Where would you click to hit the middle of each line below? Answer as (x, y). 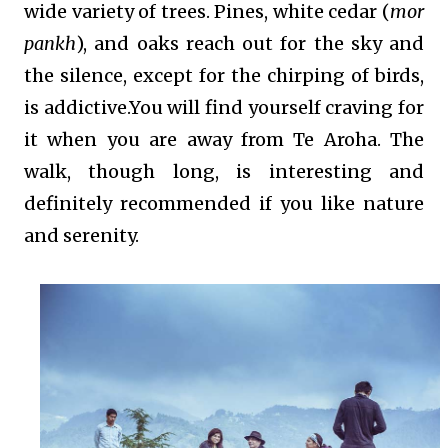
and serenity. (83, 236)
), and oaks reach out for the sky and (250, 44)
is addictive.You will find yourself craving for (224, 108)
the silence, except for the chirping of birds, (224, 76)
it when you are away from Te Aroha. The (224, 140)
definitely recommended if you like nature (224, 204)
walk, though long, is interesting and (224, 172)
